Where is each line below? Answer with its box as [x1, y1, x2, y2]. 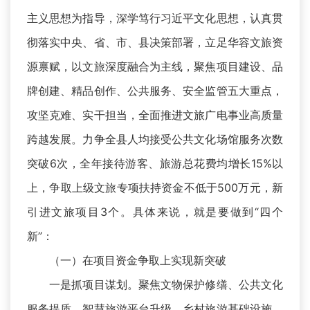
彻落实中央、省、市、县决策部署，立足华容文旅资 [27, 35, 283, 50]
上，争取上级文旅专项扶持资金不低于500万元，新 [27, 181, 283, 195]
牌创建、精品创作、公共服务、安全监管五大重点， [27, 84, 283, 98]
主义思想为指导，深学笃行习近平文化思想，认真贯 [27, 11, 283, 26]
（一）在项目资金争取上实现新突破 [27, 253, 226, 268]
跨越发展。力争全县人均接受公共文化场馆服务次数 [27, 132, 283, 147]
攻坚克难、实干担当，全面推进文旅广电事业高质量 [27, 108, 283, 122]
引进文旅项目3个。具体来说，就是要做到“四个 [27, 205, 283, 219]
